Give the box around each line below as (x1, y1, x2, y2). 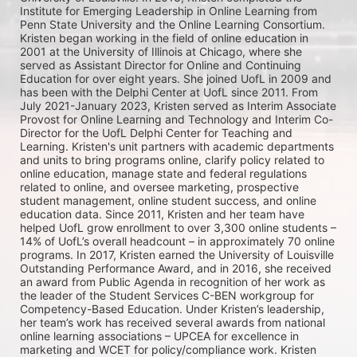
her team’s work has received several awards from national (20, 316, 325, 330)
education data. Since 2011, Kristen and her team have (20, 207, 304, 222)
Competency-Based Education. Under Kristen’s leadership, (20, 302, 324, 316)
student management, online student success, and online (20, 194, 316, 208)
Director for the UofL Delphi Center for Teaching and (20, 126, 292, 140)
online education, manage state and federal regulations (20, 167, 307, 181)
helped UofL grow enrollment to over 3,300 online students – (20, 221, 336, 235)
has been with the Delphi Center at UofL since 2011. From (20, 85, 318, 100)
